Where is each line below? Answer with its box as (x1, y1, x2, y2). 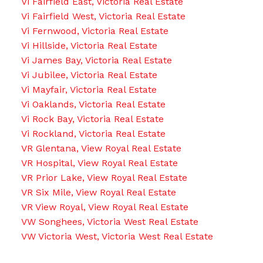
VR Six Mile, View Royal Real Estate (21, 187, 176, 198)
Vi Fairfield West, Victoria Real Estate (21, 11, 186, 22)
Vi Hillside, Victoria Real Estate (21, 40, 157, 52)
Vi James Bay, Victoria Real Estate (21, 55, 172, 66)
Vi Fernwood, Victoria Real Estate (21, 25, 168, 37)
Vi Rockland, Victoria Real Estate (21, 128, 166, 140)
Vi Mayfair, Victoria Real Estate (21, 84, 157, 96)
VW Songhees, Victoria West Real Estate (21, 216, 198, 228)
